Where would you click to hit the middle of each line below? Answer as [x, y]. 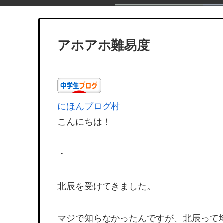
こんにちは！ [84, 122]
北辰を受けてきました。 [107, 186]
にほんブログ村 [89, 106]
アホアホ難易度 [104, 45]
